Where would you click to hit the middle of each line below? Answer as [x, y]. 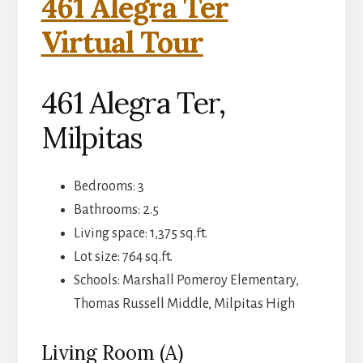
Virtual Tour [122, 43]
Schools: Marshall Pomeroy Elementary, [186, 281]
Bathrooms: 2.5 [116, 210]
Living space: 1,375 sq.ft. [140, 234]
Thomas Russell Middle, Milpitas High [184, 304]
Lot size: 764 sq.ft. [123, 257]
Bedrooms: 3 [109, 187]
